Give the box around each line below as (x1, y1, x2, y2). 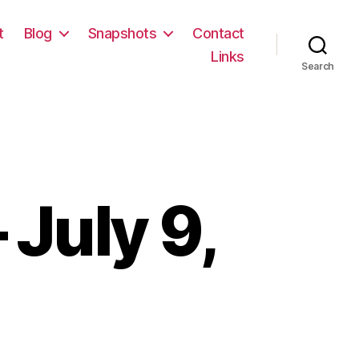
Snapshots (87, 24, 157, 42)
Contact (192, 24, 244, 42)
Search (301, 59, 335, 72)
